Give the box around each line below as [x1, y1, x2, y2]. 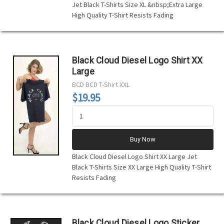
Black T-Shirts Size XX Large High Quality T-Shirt [71, 162, 211, 171]
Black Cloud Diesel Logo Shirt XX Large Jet [71, 151, 197, 161]
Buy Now [129, 135, 155, 143]
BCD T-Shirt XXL [85, 79, 129, 89]
